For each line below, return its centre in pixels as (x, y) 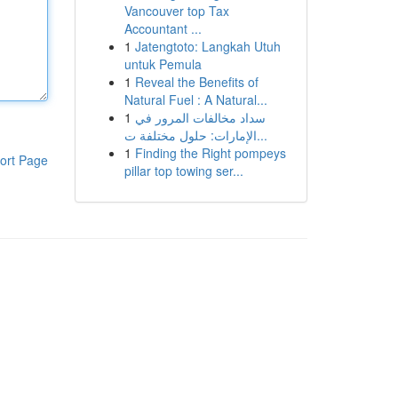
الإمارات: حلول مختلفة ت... (262, 135)
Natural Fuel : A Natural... (195, 99)
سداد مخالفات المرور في (200, 117)
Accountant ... (163, 28)
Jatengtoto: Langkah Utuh (207, 46)
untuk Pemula (163, 64)
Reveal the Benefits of (196, 82)
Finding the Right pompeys (210, 153)
